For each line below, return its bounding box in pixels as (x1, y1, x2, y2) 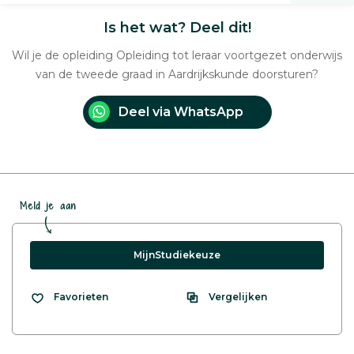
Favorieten (54, 291, 108, 303)
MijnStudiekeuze (134, 248, 220, 261)
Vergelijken (209, 290, 267, 303)
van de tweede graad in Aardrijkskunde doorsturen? (36, 66, 318, 81)
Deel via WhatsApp (118, 104, 243, 119)
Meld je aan (20, 198, 77, 213)
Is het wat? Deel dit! (103, 18, 251, 36)
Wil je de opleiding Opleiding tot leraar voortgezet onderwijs (12, 47, 342, 62)
